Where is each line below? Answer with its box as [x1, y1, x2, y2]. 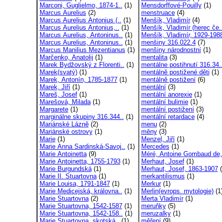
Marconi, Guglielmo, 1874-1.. [39, 1, 122, 9]
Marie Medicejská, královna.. [39, 187, 122, 195]
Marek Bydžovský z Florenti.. [39, 61, 124, 68]
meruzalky [141, 210, 171, 217]
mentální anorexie [141, 91, 192, 98]
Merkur [141, 180, 161, 187]
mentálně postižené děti [141, 68, 210, 76]
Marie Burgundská [39, 165, 92, 172]
